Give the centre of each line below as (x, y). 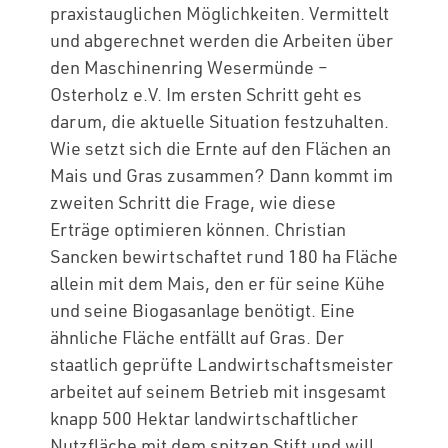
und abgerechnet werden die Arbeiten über (221, 40)
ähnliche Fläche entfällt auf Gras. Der (197, 337)
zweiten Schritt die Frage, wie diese (193, 202)
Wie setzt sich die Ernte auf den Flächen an (220, 148)
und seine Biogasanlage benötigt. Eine (202, 310)
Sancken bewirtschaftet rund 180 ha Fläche (224, 256)
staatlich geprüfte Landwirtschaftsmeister (221, 364)
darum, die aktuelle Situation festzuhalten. (219, 121)
